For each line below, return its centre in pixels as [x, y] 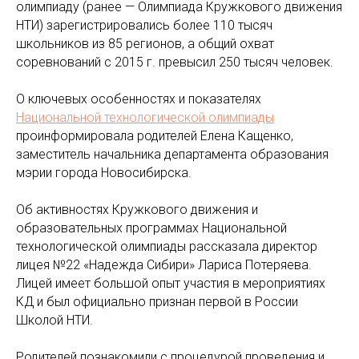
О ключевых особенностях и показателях [139, 99]
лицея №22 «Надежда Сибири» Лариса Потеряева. [164, 264]
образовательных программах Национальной [151, 228]
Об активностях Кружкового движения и [137, 209]
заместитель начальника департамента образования [172, 154]
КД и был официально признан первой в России [157, 301]
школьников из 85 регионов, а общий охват [145, 43]
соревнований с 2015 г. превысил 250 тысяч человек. [175, 62]
